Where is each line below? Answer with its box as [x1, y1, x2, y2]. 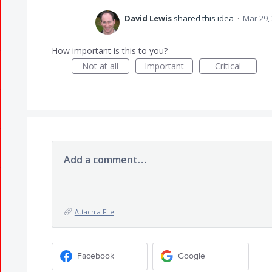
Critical [214, 59, 241, 72]
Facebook [76, 251, 114, 262]
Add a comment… [63, 152, 146, 166]
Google [178, 251, 206, 262]
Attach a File [74, 206, 114, 216]
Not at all [82, 59, 119, 72]
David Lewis [124, 12, 172, 24]
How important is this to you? [51, 44, 168, 56]
